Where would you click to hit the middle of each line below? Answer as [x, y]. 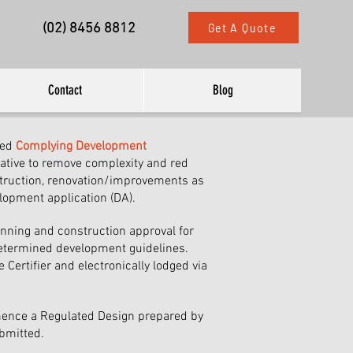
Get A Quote [242, 28]
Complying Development [81, 147]
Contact [65, 90]
